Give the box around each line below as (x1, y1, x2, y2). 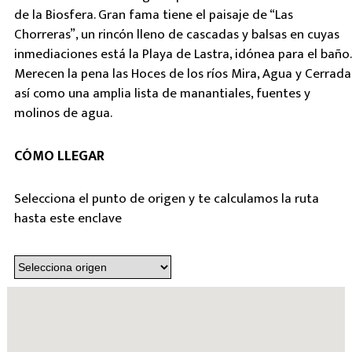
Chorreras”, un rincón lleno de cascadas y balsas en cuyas (13, 24, 339, 46)
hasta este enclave (13, 207, 122, 229)
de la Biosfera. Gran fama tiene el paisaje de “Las (13, 4, 293, 26)
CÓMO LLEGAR (13, 145, 104, 168)
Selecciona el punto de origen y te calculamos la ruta (13, 188, 319, 210)
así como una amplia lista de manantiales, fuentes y (13, 82, 310, 104)
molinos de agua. (13, 102, 112, 124)
